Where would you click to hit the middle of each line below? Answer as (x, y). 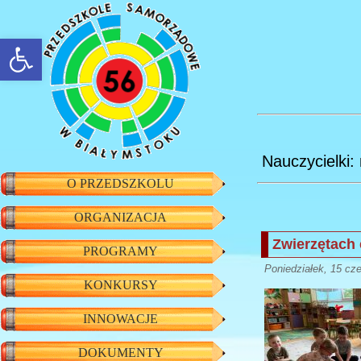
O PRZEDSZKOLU (120, 183)
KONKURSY (120, 285)
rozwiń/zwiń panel (39, 46)
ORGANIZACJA (120, 217)
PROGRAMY (120, 251)
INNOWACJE (120, 319)
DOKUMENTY (120, 353)
